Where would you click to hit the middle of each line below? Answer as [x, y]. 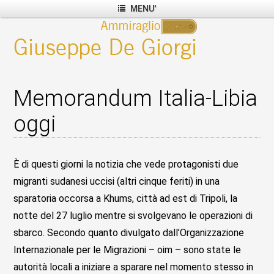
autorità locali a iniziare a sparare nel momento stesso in [134, 267]
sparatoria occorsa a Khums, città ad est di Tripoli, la [126, 198]
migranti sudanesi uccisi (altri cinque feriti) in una [117, 181]
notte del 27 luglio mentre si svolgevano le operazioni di [133, 215]
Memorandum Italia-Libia [136, 98]
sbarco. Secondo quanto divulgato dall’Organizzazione [129, 232]
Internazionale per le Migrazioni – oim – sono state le [128, 250]
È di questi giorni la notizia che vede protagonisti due [126, 164]
